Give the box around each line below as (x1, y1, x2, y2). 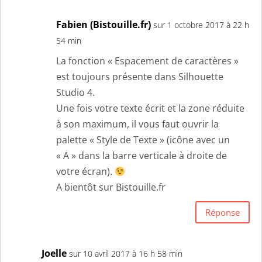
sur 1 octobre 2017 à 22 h (153, 19, 249, 31)
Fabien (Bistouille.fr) (56, 18, 151, 32)
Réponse (205, 206, 240, 218)
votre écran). (56, 165, 115, 178)
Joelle (42, 247, 67, 260)
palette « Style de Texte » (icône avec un (56, 133, 230, 147)
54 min (56, 35, 81, 47)
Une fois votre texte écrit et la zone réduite (56, 102, 244, 115)
